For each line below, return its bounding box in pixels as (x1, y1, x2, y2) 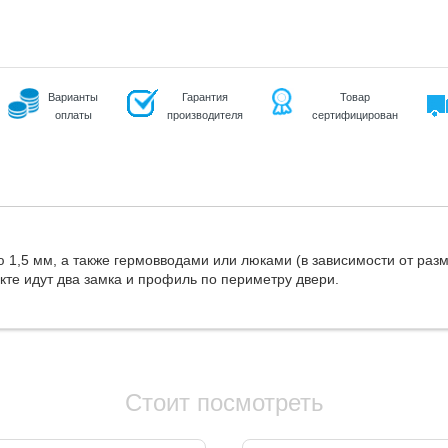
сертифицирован (312, 109, 398, 121)
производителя (167, 109, 243, 121)
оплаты (54, 109, 92, 121)
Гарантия (182, 91, 228, 103)
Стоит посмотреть (124, 389, 324, 416)
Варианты (48, 91, 98, 103)
